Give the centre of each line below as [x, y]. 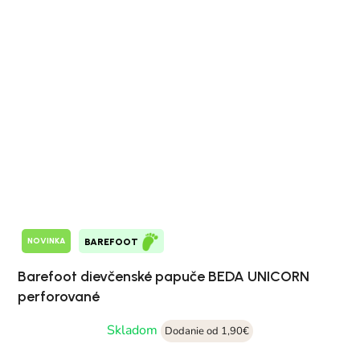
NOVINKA [46, 241]
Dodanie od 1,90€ [207, 331]
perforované [59, 296]
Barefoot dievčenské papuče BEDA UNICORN [164, 276]
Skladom [134, 330]
